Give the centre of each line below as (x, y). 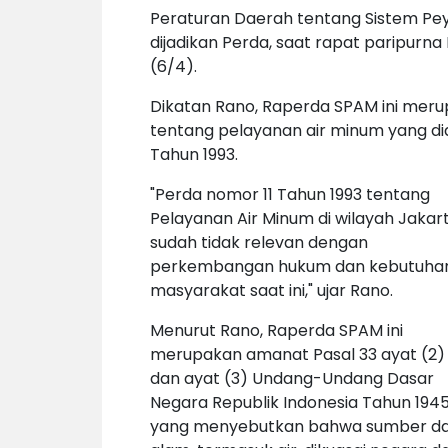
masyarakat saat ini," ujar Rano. (271, 291)
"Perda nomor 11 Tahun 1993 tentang (290, 195)
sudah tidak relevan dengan (259, 243)
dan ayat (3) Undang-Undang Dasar (292, 379)
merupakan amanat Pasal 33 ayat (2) (297, 355)
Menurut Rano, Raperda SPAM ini (276, 331)
